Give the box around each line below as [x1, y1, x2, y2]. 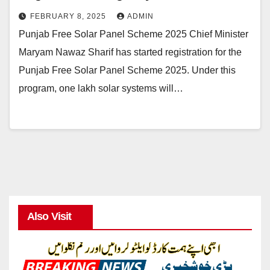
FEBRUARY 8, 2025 [30, 12, 108, 21]
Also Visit [27, 210, 71, 223]
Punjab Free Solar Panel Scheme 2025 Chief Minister [19, 29, 248, 40]
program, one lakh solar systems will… [19, 83, 183, 94]
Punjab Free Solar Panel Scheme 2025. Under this [19, 65, 236, 76]
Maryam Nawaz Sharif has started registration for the [19, 47, 242, 58]
